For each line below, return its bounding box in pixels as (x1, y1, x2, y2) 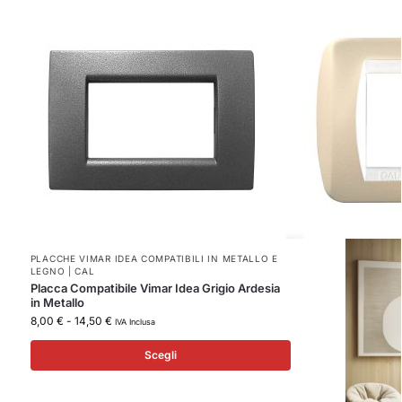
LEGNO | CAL (30, 265, 95, 276)
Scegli (144, 347, 177, 362)
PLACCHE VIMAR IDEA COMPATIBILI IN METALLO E (30, 252, 278, 264)
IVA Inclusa (114, 316, 155, 327)
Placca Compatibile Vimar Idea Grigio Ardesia (30, 280, 280, 295)
